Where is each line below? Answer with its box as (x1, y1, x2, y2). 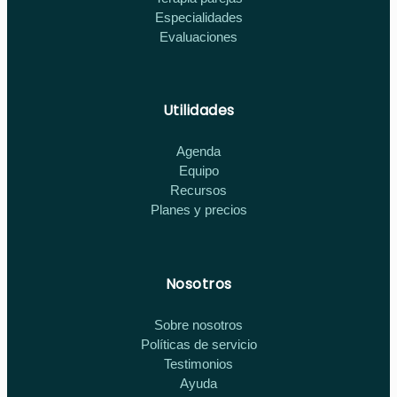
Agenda (176, 144, 221, 160)
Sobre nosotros (154, 316, 243, 332)
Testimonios (164, 355, 233, 371)
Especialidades (154, 10, 243, 26)
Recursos (170, 183, 227, 198)
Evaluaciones (160, 29, 237, 45)
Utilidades (162, 100, 235, 121)
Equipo (178, 163, 219, 179)
